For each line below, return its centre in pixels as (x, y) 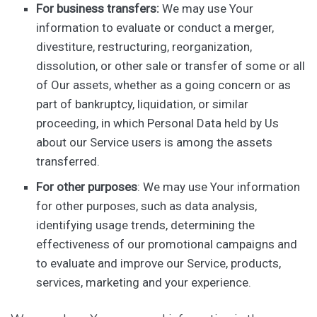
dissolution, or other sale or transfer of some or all (171, 66)
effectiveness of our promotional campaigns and (167, 244)
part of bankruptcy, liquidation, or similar (143, 104)
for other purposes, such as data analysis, (147, 206)
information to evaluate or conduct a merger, (155, 28)
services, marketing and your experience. (144, 282)
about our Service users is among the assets (155, 143)
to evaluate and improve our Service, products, (159, 263)
